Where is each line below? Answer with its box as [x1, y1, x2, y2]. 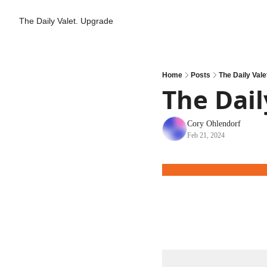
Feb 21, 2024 [187, 131, 225, 139]
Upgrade [80, 16, 113, 26]
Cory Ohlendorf [187, 119, 241, 128]
